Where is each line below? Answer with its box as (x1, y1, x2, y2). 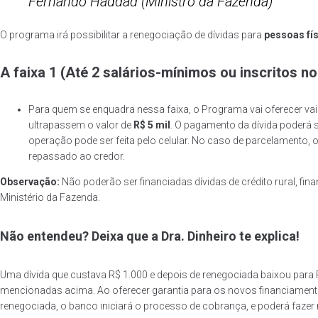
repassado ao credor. (28, 150, 125, 163)
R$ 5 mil (133, 119, 170, 131)
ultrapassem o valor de (28, 119, 133, 131)
